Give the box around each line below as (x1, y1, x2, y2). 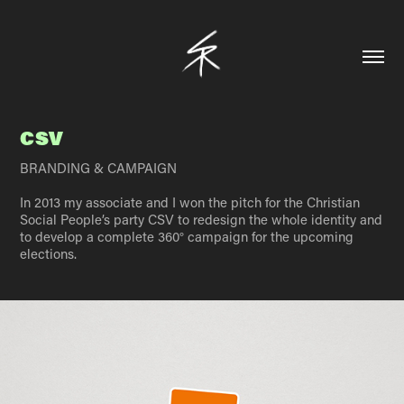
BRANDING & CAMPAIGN (20, 159, 178, 177)
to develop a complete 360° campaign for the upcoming (20, 227, 354, 245)
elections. (20, 244, 78, 262)
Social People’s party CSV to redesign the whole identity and (20, 210, 383, 228)
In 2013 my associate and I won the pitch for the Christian (20, 193, 361, 211)
